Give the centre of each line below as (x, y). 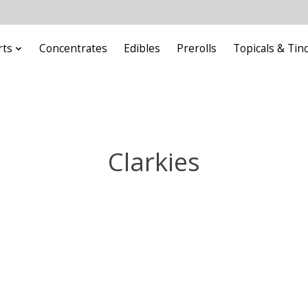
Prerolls (197, 49)
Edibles (142, 49)
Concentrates (73, 49)
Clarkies (154, 161)
